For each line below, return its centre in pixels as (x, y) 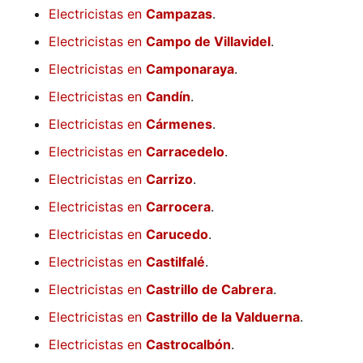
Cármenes (179, 124)
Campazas (179, 14)
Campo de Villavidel (208, 42)
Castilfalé (175, 262)
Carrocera (178, 207)
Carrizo (169, 179)
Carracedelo (185, 152)
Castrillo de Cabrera (209, 290)
